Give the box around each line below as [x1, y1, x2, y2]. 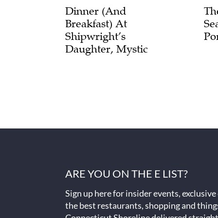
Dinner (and [65, 4, 126, 18]
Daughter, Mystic [65, 42, 148, 55]
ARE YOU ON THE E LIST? [65, 166, 188, 180]
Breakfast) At [65, 17, 127, 30]
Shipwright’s [65, 29, 126, 43]
